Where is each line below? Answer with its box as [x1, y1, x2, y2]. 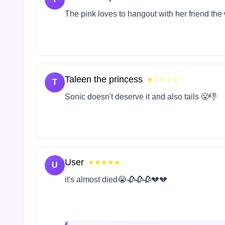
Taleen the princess [65, 74, 143, 84]
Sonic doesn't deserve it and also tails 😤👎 [65, 92, 216, 101]
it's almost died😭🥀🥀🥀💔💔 [65, 175, 167, 184]
